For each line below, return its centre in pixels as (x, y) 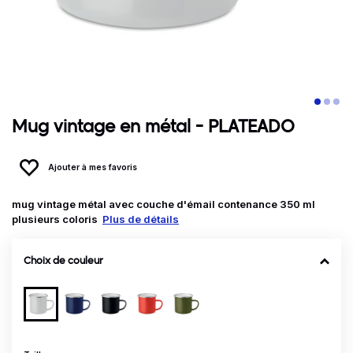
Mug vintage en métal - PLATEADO (153, 128)
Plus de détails (141, 219)
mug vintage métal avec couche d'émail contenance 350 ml (163, 204)
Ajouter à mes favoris (93, 168)
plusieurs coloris (57, 219)
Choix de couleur (63, 261)
